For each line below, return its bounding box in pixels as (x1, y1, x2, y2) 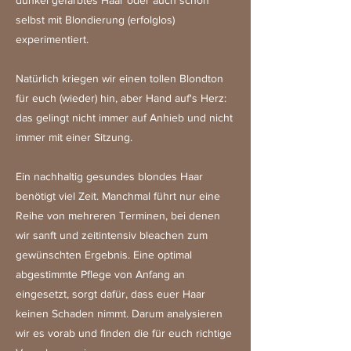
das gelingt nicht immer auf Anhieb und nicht (16, 111, 233, 124)
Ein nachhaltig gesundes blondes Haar (16, 170, 203, 183)
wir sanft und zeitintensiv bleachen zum (16, 229, 208, 241)
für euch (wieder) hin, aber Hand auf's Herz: (16, 92, 226, 104)
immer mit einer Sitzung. (16, 131, 132, 143)
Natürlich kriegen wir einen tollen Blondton (16, 72, 223, 85)
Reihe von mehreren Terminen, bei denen (16, 209, 220, 222)
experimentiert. (16, 33, 89, 45)
